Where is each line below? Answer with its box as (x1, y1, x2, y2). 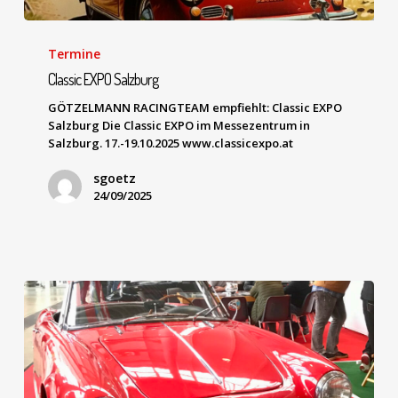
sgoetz (93, 169, 137, 187)
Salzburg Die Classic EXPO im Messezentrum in (48, 116, 311, 133)
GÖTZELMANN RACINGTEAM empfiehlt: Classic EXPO (48, 99, 343, 115)
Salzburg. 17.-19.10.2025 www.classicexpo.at (48, 134, 294, 151)
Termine (48, 44, 101, 62)
